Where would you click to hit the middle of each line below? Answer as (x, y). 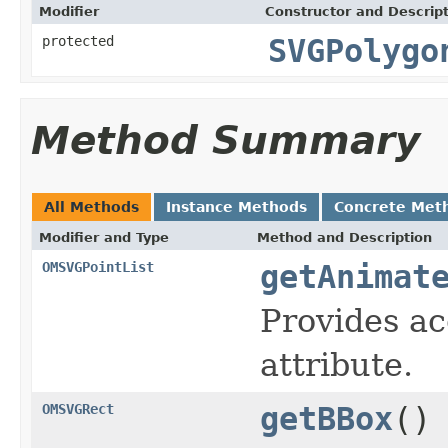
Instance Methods (236, 206)
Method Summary (225, 140)
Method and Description (344, 237)
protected (78, 40)
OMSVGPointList (98, 266)
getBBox (326, 418)
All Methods (91, 206)
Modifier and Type (104, 237)
